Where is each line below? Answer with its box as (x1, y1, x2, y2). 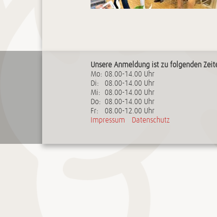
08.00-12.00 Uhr (103, 107, 155, 115)
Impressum (91, 116, 125, 124)
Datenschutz (132, 116, 170, 124)
